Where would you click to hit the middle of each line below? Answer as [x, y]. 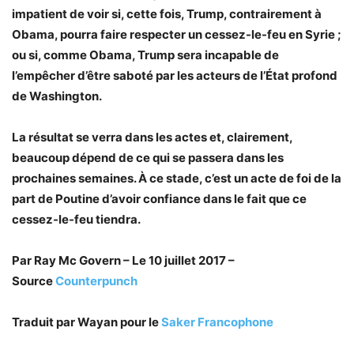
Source [34, 281]
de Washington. [57, 96]
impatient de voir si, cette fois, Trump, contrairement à [167, 14]
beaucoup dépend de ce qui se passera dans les [148, 158]
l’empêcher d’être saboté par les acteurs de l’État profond [175, 75]
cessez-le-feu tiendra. [76, 219]
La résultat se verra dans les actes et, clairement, [152, 137]
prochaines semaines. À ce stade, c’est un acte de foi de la [177, 178]
